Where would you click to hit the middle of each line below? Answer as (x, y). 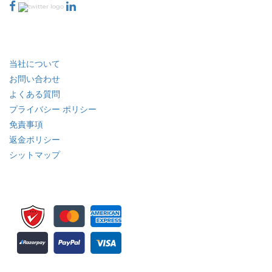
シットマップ (35, 155)
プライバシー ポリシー (53, 110)
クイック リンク (49, 48)
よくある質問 (35, 94)
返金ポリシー (35, 140)
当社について (35, 64)
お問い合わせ (35, 79)
